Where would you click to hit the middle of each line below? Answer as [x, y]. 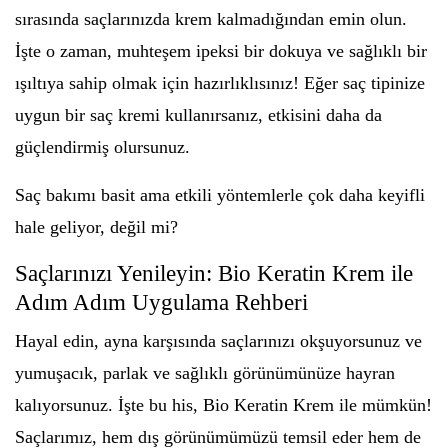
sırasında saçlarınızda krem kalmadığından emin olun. [211, 19]
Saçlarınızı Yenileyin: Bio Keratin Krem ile [214, 273]
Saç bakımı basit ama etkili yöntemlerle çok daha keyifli [220, 195]
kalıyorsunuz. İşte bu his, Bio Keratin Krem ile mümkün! [223, 405]
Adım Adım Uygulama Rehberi [161, 302]
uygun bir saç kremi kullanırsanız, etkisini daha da [198, 115]
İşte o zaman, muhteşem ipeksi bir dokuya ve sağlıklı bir [221, 51]
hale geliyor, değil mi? [96, 227]
